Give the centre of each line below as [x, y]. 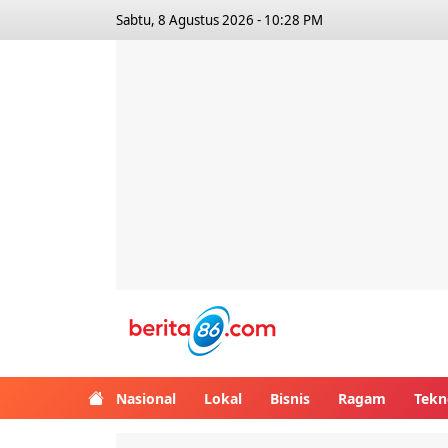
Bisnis [290, 398]
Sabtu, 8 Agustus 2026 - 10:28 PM [219, 20]
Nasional [146, 398]
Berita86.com [351, 318]
